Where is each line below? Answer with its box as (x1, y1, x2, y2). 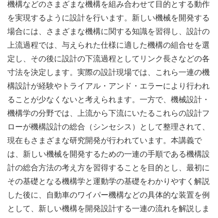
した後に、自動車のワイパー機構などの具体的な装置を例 (7, 190, 210, 199)
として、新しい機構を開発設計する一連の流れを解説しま (7, 204, 210, 213)
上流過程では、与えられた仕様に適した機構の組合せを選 (7, 40, 210, 49)
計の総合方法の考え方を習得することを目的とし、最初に (7, 163, 210, 172)
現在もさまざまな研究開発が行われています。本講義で (7, 136, 202, 145)
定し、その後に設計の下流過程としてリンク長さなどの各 (7, 54, 210, 63)
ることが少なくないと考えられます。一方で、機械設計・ (7, 95, 210, 104)
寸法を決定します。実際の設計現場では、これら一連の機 (7, 68, 210, 76)
